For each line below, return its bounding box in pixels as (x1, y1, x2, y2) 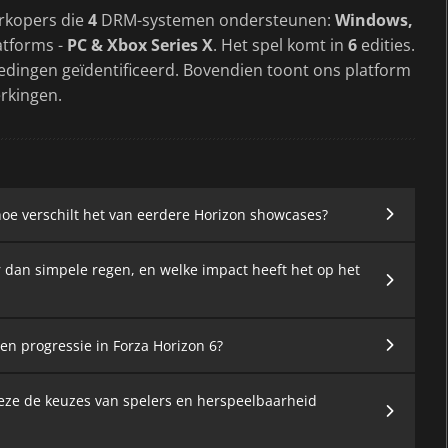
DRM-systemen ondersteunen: (97, 8, 335, 31)
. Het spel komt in (213, 33, 348, 56)
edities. (357, 33, 415, 56)
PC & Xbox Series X (67, 33, 213, 56)
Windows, (335, 8, 413, 31)
